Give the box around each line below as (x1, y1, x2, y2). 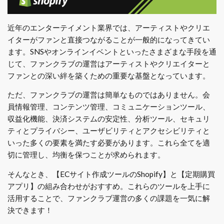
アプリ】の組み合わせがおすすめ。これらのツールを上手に (7, 181, 210, 190)
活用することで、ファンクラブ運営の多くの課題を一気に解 (7, 193, 210, 202)
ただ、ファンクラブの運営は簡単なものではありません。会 (7, 90, 210, 99)
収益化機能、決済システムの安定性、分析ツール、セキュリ (7, 114, 210, 123)
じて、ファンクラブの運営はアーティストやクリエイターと (7, 58, 210, 68)
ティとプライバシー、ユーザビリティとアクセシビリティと (7, 126, 210, 135)
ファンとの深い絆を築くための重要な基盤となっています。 (7, 70, 210, 80)
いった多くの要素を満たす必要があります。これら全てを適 (7, 138, 210, 147)
